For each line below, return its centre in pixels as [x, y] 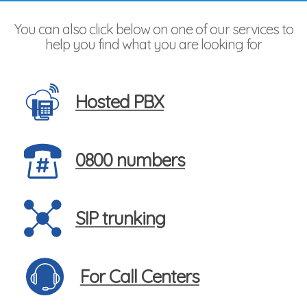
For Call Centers [139, 276]
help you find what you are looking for [153, 44]
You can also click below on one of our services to [153, 29]
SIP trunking [120, 218]
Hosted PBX [120, 101]
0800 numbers [130, 160]
